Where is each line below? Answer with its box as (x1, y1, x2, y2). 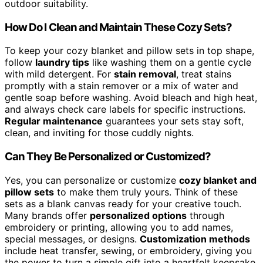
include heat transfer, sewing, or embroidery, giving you (5, 244, 252, 257)
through (187, 209, 224, 221)
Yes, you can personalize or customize (5, 174, 179, 186)
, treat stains (176, 68, 231, 80)
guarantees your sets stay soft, (103, 115, 244, 127)
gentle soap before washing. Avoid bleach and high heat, (5, 92, 257, 104)
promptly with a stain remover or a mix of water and (5, 80, 238, 92)
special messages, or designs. (5, 232, 140, 245)
